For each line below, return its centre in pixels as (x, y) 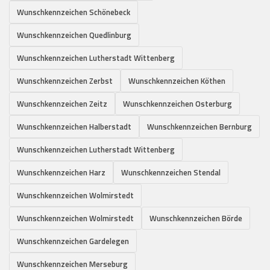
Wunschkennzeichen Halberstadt (74, 126)
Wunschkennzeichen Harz (61, 172)
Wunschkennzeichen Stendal (171, 172)
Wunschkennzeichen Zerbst (65, 80)
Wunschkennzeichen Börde (196, 218)
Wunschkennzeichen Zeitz (62, 103)
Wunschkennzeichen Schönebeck (74, 12)
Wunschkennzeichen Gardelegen (73, 241)
